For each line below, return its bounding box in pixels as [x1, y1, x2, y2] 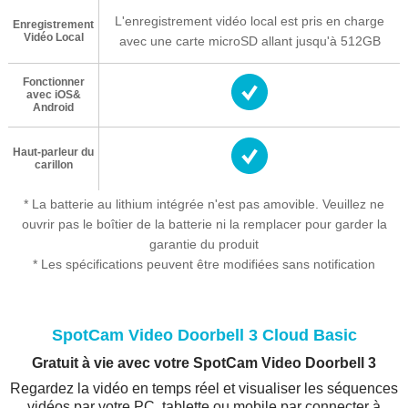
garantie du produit [149, 237, 259, 252]
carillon [34, 158, 73, 172]
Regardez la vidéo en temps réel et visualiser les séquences [10, 381, 398, 397]
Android [33, 101, 74, 115]
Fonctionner [22, 76, 85, 89]
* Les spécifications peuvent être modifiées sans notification [33, 257, 375, 272]
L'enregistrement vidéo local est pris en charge [115, 14, 384, 29]
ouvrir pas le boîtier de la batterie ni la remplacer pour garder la [21, 217, 387, 232]
